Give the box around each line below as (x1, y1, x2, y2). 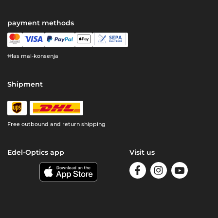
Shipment (7, 79, 43, 89)
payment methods (7, 18, 74, 27)
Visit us (129, 147, 155, 157)
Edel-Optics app (7, 147, 65, 157)
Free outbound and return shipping (7, 120, 106, 127)
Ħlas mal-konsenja (7, 52, 59, 59)
